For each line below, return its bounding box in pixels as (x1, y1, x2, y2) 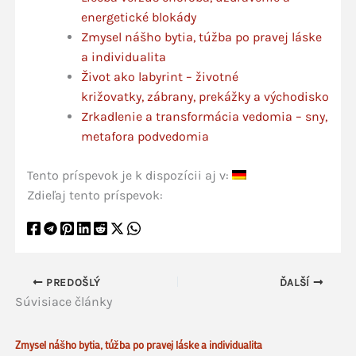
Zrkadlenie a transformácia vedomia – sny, (80, 109, 327, 124)
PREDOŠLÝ (43, 277, 100, 288)
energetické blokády (80, 10, 196, 25)
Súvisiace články (14, 294, 112, 309)
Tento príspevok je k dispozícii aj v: (26, 168, 232, 183)
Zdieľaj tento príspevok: (26, 188, 163, 203)
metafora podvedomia (80, 129, 209, 144)
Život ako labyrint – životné (80, 69, 238, 84)
